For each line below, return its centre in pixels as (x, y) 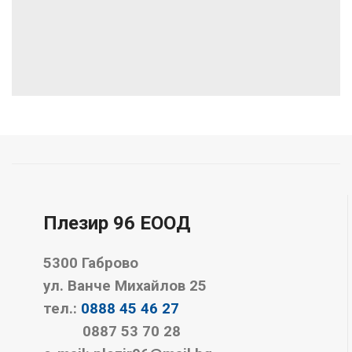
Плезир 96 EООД (117, 224)
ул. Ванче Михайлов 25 (125, 286)
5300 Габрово (91, 264)
